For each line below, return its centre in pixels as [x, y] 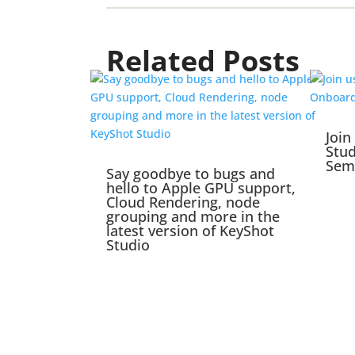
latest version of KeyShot [191, 231]
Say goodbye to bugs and [191, 174]
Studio [128, 245]
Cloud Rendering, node [183, 202]
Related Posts [203, 61]
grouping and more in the [193, 217]
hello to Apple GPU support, [201, 188]
